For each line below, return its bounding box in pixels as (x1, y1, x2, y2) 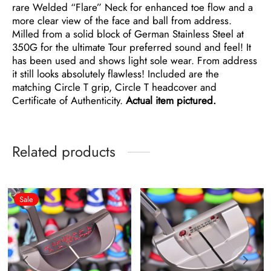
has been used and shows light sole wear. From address (12, 53, 257, 68)
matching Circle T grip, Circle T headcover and (12, 79, 217, 94)
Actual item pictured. (126, 93, 216, 108)
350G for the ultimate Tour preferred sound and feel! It (12, 39, 251, 54)
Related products (12, 140, 116, 162)
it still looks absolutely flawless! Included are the (12, 66, 219, 81)
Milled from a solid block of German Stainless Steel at (12, 26, 244, 41)
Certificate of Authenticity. (12, 93, 126, 108)
